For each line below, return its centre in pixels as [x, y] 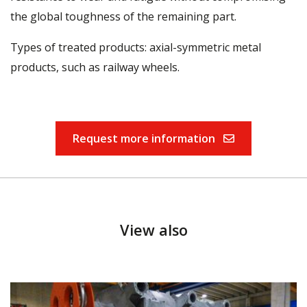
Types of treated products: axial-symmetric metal [136, 47]
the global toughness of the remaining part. [123, 16]
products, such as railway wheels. [95, 67]
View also [153, 230]
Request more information [145, 138]
